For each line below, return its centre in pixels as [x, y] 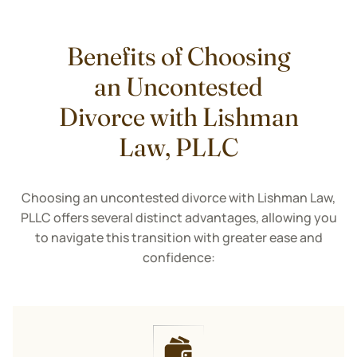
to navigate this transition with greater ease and [178, 237]
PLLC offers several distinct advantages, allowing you [178, 218]
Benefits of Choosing [178, 56]
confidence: [178, 257]
